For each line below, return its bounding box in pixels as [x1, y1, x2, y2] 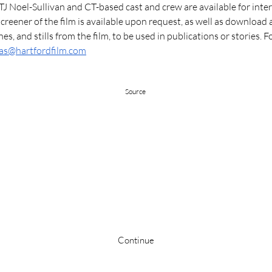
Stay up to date [99, 175, 173, 188]
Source [125, 86, 146, 96]
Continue [117, 234, 154, 246]
